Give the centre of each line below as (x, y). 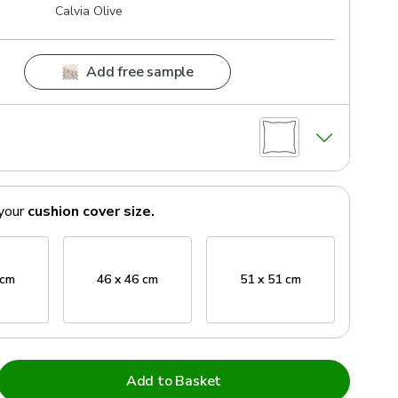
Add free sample (140, 72)
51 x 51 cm (271, 280)
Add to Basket (174, 381)
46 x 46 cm (127, 280)
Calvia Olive (88, 11)
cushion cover (74, 211)
